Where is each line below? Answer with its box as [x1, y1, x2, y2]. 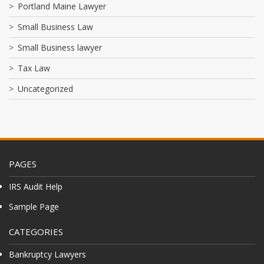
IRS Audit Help [9, 180, 62, 192]
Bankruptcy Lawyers [9, 248, 86, 260]
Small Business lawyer [18, 41, 102, 53]
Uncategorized [18, 82, 73, 94]
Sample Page [9, 200, 59, 212]
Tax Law [18, 62, 50, 74]
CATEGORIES [9, 225, 63, 237]
